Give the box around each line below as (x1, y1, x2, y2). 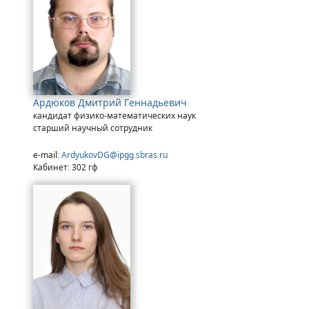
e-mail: (33, 149, 61, 161)
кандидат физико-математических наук (33, 110, 196, 122)
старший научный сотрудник (33, 122, 152, 134)
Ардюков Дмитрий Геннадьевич (33, 96, 187, 110)
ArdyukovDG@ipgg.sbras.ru (61, 149, 168, 161)
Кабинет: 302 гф (33, 161, 98, 174)
